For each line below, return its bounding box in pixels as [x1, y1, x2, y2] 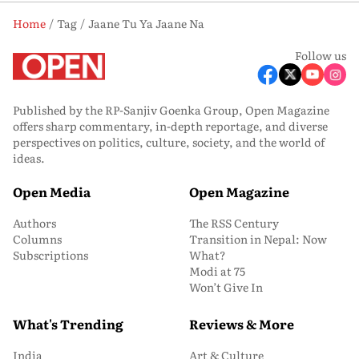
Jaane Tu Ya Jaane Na [88, 15, 204, 31]
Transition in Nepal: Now [189, 231, 327, 247]
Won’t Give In [189, 279, 263, 295]
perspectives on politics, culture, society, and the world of [13, 134, 325, 150]
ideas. [13, 150, 45, 166]
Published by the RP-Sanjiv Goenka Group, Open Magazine [13, 102, 329, 118]
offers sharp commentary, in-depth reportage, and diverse [13, 118, 328, 134]
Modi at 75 [189, 263, 245, 279]
